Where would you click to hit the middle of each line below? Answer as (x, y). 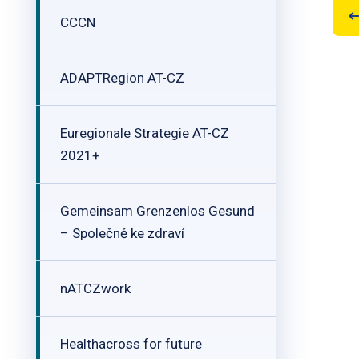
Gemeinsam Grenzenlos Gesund (157, 211)
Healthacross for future (131, 344)
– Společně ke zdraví (122, 233)
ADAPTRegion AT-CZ (122, 78)
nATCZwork (95, 288)
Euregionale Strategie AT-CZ (145, 133)
